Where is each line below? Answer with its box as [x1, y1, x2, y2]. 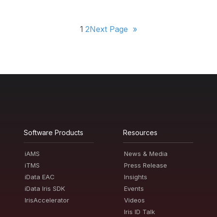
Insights [124, 172, 147, 181]
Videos [124, 196, 145, 204]
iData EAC [24, 172, 55, 181]
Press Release [124, 161, 167, 169]
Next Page [90, 24, 128, 34]
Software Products [23, 128, 83, 137]
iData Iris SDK [24, 184, 65, 192]
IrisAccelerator [24, 196, 69, 204]
